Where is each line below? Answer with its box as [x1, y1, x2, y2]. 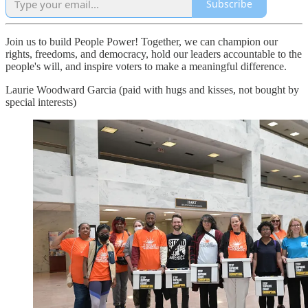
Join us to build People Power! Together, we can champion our [5, 35, 278, 47]
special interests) [5, 96, 76, 108]
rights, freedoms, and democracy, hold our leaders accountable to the [5, 47, 302, 60]
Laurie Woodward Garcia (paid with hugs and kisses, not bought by [5, 83, 299, 96]
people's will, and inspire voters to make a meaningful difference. [5, 60, 287, 72]
